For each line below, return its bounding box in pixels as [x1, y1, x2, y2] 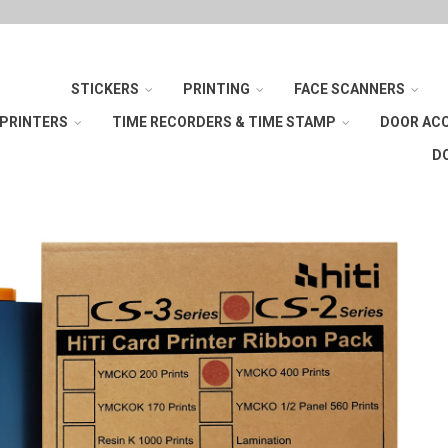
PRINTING [183, 81, 250, 97]
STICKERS [71, 81, 139, 97]
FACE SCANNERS [294, 81, 405, 97]
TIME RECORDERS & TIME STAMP [112, 114, 336, 130]
